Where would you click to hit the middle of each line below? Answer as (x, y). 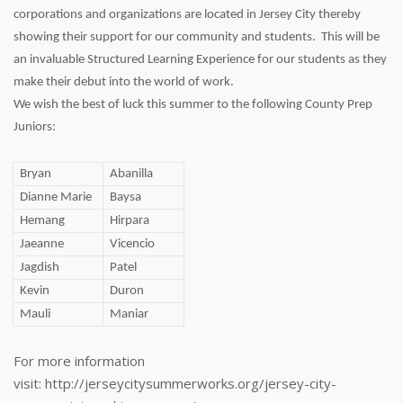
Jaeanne (42, 244)
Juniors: (35, 127)
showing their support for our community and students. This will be (197, 37)
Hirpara (130, 221)
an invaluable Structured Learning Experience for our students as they (200, 60)
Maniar (130, 314)
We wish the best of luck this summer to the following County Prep (193, 105)
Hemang (43, 221)
